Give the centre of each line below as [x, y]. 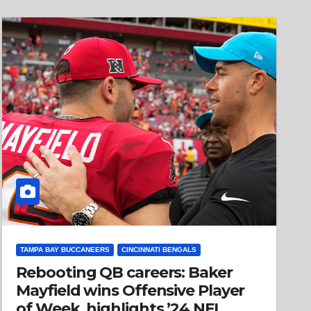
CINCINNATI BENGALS [159, 250]
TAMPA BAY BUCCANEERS [65, 250]
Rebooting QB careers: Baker [124, 272]
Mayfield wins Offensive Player [131, 291]
